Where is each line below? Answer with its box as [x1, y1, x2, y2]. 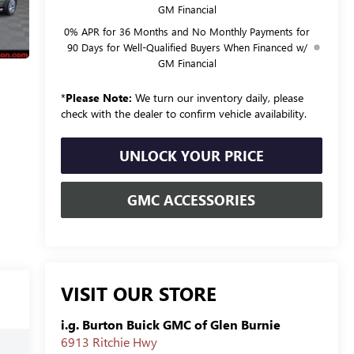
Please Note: [65, 89, 132, 105]
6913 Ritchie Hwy [60, 333, 157, 351]
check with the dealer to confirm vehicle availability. [60, 105, 307, 121]
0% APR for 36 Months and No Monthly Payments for [64, 24, 311, 38]
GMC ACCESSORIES [127, 190, 256, 209]
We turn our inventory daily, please [131, 89, 303, 105]
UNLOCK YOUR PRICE [119, 145, 264, 165]
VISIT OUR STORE [60, 281, 217, 307]
